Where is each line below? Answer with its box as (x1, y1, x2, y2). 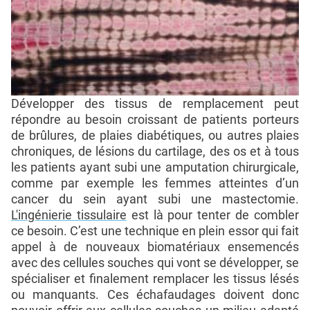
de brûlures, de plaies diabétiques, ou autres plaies (11, 127, 299, 143)
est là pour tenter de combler (126, 207, 300, 222)
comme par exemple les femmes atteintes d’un (11, 175, 299, 190)
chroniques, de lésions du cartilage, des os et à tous (11, 143, 299, 158)
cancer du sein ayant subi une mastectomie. (11, 191, 299, 206)
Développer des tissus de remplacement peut (11, 95, 299, 111)
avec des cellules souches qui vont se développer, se (11, 255, 299, 270)
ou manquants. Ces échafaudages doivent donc (11, 286, 299, 302)
